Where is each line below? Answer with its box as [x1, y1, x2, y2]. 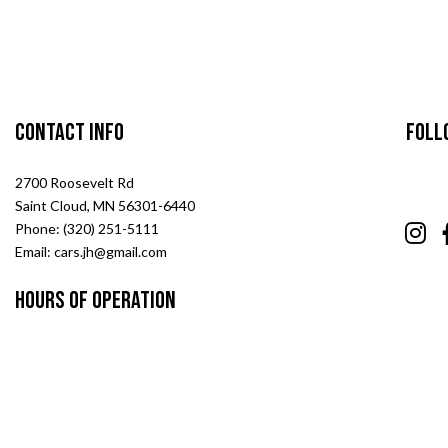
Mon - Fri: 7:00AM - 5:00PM [15, 342, 186, 360]
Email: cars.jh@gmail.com [15, 243, 167, 261]
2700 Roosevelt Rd [15, 174, 134, 192]
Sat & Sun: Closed [15, 365, 127, 383]
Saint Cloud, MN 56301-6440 [15, 197, 195, 215]
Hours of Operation [15, 286, 176, 316]
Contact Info [15, 118, 124, 148]
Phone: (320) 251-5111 [15, 220, 159, 238]
